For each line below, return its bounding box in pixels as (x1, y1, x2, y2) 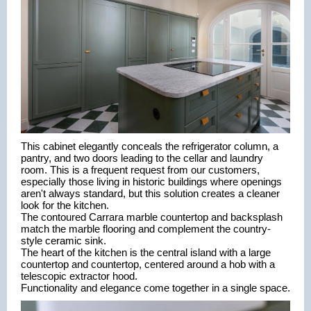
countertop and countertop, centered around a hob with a (21, 258, 275, 270)
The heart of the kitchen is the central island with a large (21, 246, 271, 258)
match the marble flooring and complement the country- (21, 223, 271, 235)
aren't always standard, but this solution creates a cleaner (21, 187, 280, 199)
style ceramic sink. (21, 235, 106, 246)
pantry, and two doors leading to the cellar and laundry (21, 152, 263, 164)
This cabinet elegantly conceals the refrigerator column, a (21, 140, 278, 152)
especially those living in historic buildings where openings (21, 176, 282, 187)
